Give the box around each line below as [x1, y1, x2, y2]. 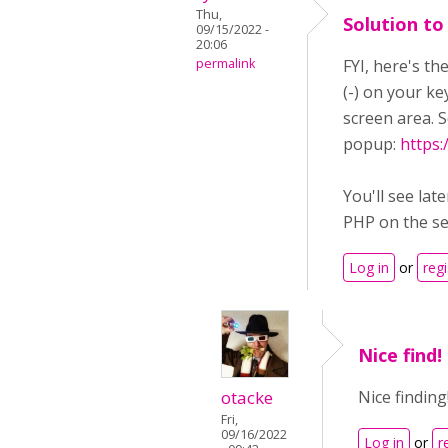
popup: [343, 133, 400, 155]
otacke [221, 386, 273, 409]
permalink [196, 55, 255, 72]
